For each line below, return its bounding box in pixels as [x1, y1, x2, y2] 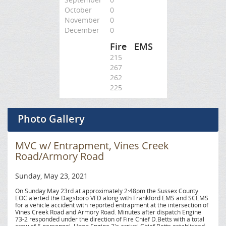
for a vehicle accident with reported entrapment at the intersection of [15, 201, 208, 209]
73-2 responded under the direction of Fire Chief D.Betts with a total [15, 215, 204, 223]
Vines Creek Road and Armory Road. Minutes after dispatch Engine [15, 208, 201, 216]
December [64, 25, 99, 35]
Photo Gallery [18, 112, 85, 126]
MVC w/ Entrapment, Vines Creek [15, 139, 169, 152]
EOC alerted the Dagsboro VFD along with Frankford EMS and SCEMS [15, 194, 208, 202]
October [64, 5, 92, 15]
